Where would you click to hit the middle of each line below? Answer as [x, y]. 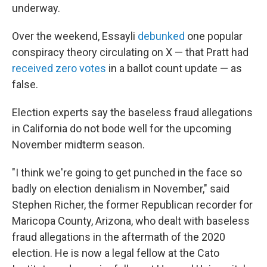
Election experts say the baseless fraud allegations [132, 113]
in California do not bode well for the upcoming [122, 129]
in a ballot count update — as [174, 69]
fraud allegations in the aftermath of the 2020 [119, 237]
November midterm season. [78, 145]
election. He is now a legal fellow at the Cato [116, 253]
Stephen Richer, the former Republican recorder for [132, 205]
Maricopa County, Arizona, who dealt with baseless [131, 221]
